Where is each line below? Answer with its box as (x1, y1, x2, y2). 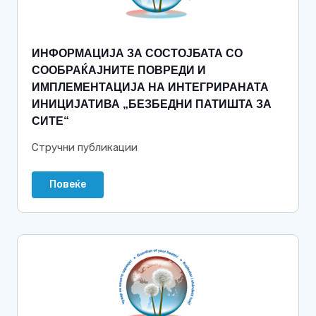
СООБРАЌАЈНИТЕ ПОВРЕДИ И (32, 64, 206, 76)
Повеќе (49, 178, 86, 190)
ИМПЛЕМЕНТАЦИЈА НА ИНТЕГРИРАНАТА (32, 81, 269, 93)
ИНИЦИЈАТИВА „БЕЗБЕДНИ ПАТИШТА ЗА (32, 98, 272, 110)
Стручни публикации (32, 141, 138, 154)
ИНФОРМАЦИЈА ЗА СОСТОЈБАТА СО (32, 47, 243, 59)
